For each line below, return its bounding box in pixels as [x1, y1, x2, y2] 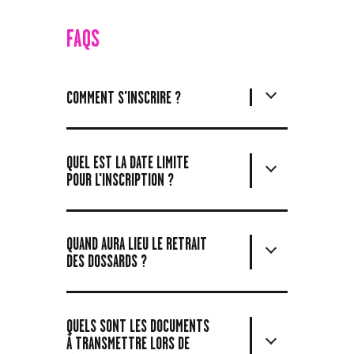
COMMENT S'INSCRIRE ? [66, 87, 181, 107]
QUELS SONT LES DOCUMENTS [66, 316, 209, 336]
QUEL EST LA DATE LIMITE [66, 152, 189, 171]
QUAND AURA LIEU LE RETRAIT [66, 234, 207, 254]
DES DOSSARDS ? [66, 251, 147, 271]
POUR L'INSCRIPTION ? [66, 169, 174, 189]
